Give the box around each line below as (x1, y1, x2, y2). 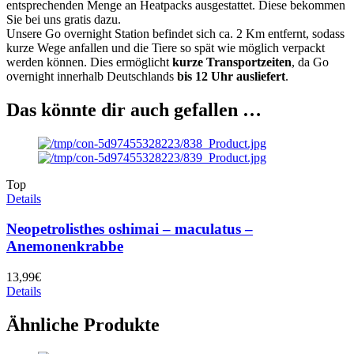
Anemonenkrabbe (6, 238, 123, 255)
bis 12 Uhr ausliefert (177, 69, 285, 83)
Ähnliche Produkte (6, 314, 160, 336)
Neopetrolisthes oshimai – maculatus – (6, 220, 253, 238)
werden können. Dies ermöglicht (6, 55, 172, 69)
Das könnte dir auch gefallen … (6, 99, 262, 120)
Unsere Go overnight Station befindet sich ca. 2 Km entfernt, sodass (6, 26, 345, 40)
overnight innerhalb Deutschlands (6, 69, 177, 83)
